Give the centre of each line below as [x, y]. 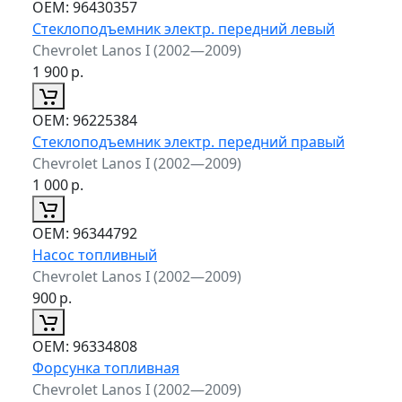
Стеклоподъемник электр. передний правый [188, 141]
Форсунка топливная [106, 367]
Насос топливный [95, 254]
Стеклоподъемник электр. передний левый [184, 28]
